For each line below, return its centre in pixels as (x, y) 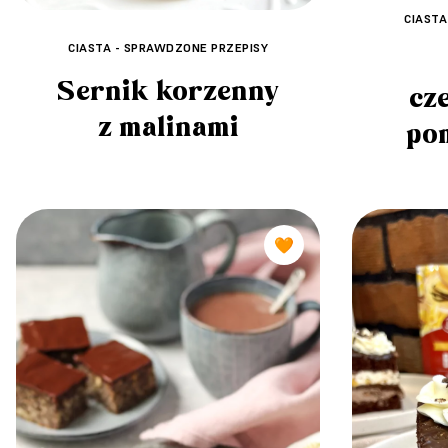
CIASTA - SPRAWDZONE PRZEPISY (168, 47)
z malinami (168, 128)
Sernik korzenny (168, 92)
